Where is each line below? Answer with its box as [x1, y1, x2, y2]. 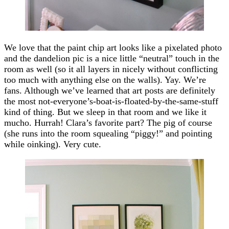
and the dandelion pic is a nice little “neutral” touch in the [4, 53, 219, 63]
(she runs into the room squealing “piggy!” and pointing [4, 128, 212, 139]
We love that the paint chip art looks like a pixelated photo [4, 42, 222, 53]
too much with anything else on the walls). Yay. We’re [4, 74, 206, 85]
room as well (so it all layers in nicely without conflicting [4, 63, 218, 74]
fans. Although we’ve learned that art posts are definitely [4, 85, 215, 96]
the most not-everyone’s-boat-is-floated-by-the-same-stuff [4, 96, 218, 106]
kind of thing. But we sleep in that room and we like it [4, 106, 207, 117]
